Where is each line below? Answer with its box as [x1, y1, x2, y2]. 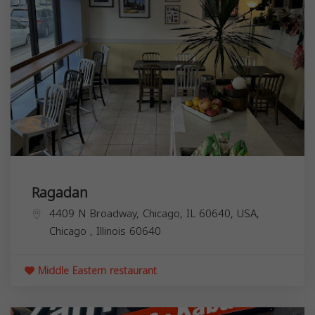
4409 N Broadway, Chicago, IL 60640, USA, [49, 203, 259, 224]
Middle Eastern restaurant [34, 261, 157, 281]
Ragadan [32, 179, 88, 206]
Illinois [96, 221, 129, 241]
